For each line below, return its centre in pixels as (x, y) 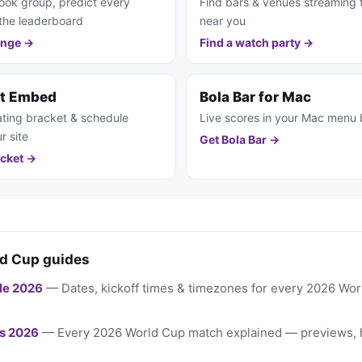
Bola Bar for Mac (255, 97)
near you (223, 21)
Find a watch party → (257, 43)
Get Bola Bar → (240, 140)
